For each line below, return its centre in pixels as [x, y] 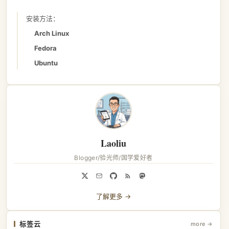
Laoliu [113, 143]
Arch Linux [52, 33]
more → [202, 224]
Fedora [45, 48]
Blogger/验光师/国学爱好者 [113, 157]
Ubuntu [46, 63]
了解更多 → [113, 196]
